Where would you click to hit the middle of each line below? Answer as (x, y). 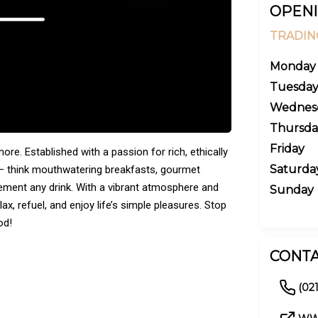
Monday (293, 66)
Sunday (292, 190)
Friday (287, 149)
